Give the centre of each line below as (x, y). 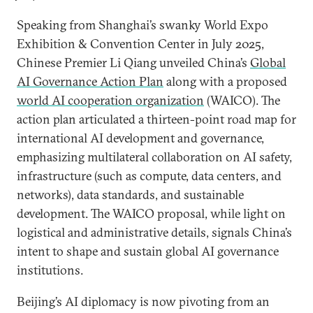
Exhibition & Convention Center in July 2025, (140, 44)
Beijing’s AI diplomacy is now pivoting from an (143, 301)
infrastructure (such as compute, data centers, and (149, 176)
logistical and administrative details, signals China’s (154, 232)
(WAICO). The (242, 100)
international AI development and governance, (140, 138)
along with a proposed (225, 81)
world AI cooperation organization (110, 100)
